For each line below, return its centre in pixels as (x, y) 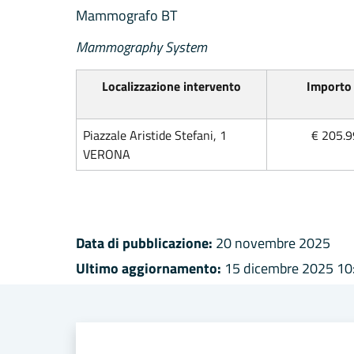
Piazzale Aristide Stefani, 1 (155, 136)
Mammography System (141, 47)
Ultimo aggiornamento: (149, 269)
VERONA (107, 154)
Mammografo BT (126, 16)
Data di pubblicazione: (144, 243)
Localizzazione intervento (171, 87)
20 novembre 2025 (271, 243)
